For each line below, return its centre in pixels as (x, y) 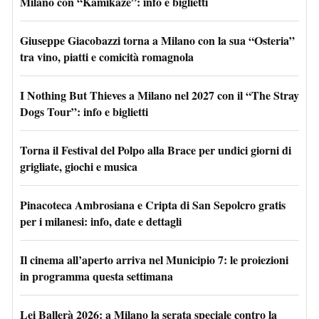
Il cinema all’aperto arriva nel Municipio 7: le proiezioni (154, 259)
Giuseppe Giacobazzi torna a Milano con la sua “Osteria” (157, 40)
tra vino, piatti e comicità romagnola (107, 56)
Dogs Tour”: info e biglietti (84, 111)
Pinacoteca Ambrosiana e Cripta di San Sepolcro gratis (153, 204)
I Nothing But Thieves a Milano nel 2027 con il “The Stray (159, 95)
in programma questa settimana (96, 276)
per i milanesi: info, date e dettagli (101, 221)
